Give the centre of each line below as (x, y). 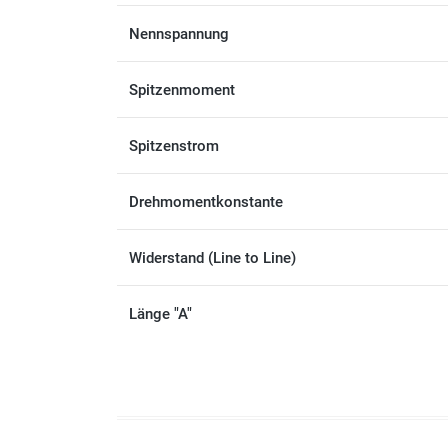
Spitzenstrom (174, 145)
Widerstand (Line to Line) (212, 257)
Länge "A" (160, 313)
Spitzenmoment (182, 89)
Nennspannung (179, 33)
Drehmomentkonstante (206, 201)
